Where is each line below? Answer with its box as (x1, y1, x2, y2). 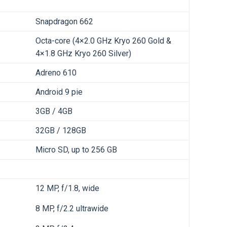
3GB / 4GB (35, 106, 72, 117)
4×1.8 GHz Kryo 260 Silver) (35, 49, 131, 59)
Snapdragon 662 (35, 17, 93, 27)
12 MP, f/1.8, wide (35, 183, 99, 194)
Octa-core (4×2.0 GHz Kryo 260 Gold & (35, 36, 171, 46)
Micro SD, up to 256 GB (35, 145, 117, 155)
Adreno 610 (35, 68, 77, 78)
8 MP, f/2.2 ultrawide (35, 204, 108, 214)
